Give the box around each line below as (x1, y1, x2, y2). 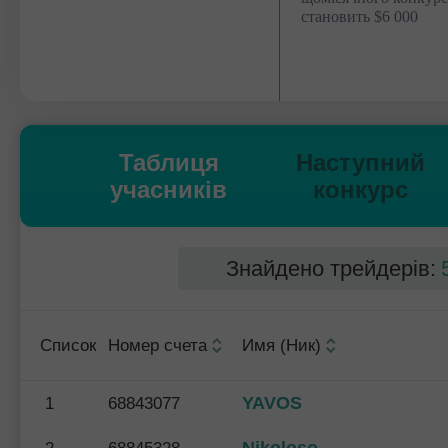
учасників (110, 176, 228, 203)
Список (40, 336, 96, 355)
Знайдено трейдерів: (225, 256, 436, 281)
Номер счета (108, 336, 207, 355)
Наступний (296, 149, 426, 176)
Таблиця (118, 149, 219, 176)
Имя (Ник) (242, 336, 321, 355)
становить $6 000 (301, 8, 418, 25)
